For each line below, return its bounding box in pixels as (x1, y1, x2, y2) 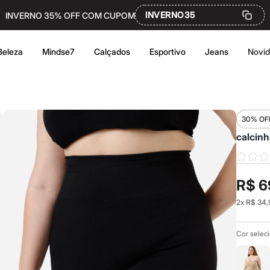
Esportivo (149, 46, 186, 57)
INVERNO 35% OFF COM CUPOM (5, 10, 135, 20)
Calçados (94, 46, 130, 57)
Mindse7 (42, 46, 75, 57)
